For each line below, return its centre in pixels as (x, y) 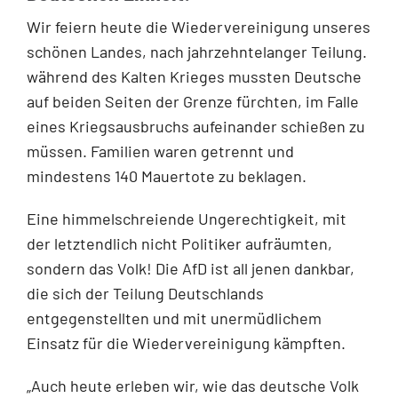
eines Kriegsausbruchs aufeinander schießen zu (196, 126)
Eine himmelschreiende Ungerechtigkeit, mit (187, 218)
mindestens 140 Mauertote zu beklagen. (167, 175)
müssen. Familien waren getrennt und (160, 151)
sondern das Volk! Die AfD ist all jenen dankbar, (191, 268)
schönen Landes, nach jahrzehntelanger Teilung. (197, 51)
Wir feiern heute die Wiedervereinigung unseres (199, 26)
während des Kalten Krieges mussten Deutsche (194, 76)
